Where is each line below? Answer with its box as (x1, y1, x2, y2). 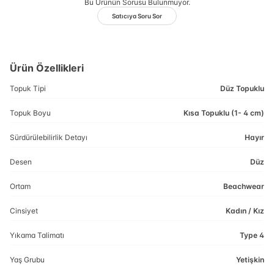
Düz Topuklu (220, 84, 264, 93)
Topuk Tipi (10, 84, 46, 93)
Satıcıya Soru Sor (112, 12, 162, 20)
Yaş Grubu (10, 255, 45, 264)
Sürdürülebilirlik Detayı (10, 133, 87, 142)
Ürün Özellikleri (10, 62, 84, 74)
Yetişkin (236, 255, 264, 264)
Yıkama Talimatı (10, 231, 64, 240)
